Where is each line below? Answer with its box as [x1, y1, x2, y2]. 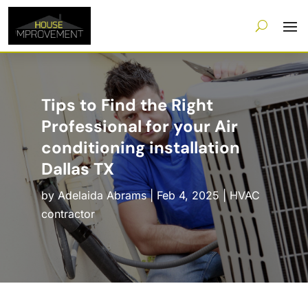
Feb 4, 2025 [156, 188, 219, 203]
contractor [41, 207, 95, 221]
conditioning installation [41, 137, 240, 159]
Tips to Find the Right [41, 94, 213, 116]
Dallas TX [41, 158, 114, 180]
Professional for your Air [41, 115, 238, 137]
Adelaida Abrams [57, 188, 146, 203]
